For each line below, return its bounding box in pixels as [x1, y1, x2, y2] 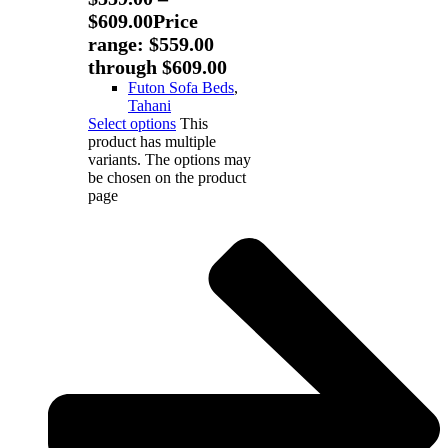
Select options [88, 115, 176, 133]
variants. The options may [88, 151, 251, 169]
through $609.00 [88, 56, 227, 79]
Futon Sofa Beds [128, 79, 234, 97]
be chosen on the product [88, 169, 246, 187]
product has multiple [88, 133, 216, 151]
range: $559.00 [88, 33, 214, 56]
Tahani [128, 97, 171, 115]
